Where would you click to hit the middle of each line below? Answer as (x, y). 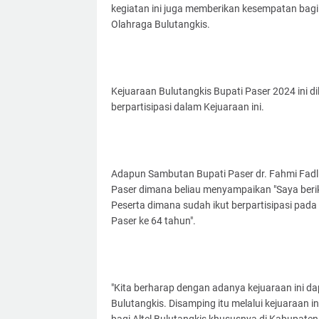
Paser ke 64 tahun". (153, 221)
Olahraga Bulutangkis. (160, 25)
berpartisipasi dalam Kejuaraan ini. (187, 107)
